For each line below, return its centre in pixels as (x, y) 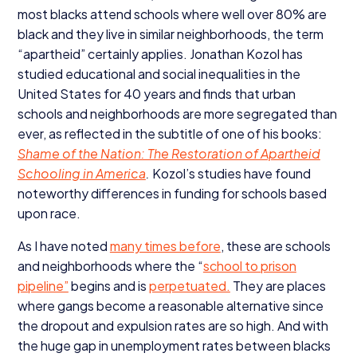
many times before (165, 245)
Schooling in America (81, 173)
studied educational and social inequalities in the (159, 73)
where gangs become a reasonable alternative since (170, 305)
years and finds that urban (218, 93)
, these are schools (275, 245)
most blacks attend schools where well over (146, 14)
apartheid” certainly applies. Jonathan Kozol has (163, 53)
